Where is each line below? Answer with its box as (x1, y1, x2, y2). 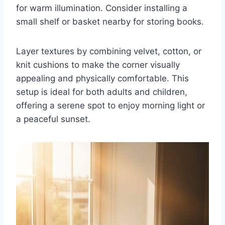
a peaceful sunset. (16, 114, 90, 124)
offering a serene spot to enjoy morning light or (16, 100, 205, 110)
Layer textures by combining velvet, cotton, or (16, 46, 201, 56)
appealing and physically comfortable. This (16, 73, 189, 83)
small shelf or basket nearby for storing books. (16, 16, 204, 27)
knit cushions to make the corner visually (16, 59, 180, 70)
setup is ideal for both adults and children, (16, 86, 187, 97)
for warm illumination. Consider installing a (16, 3, 187, 13)
